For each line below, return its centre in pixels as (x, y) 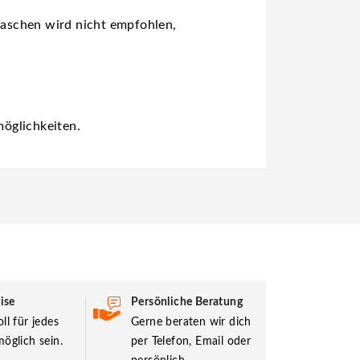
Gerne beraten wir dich (191, 322)
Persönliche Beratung (187, 302)
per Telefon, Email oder (191, 341)
